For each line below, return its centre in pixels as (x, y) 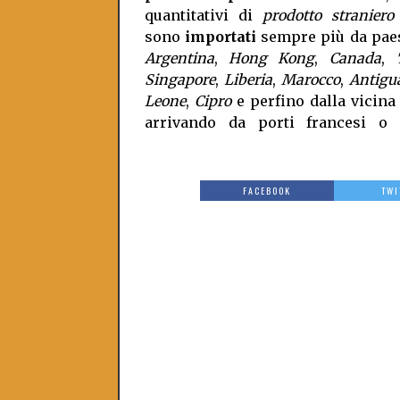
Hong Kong (271, 58)
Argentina (179, 58)
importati (221, 36)
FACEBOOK (267, 191)
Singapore (180, 79)
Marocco (311, 79)
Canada (355, 58)
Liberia (248, 79)
